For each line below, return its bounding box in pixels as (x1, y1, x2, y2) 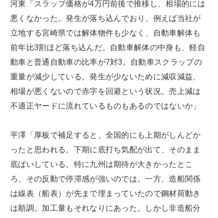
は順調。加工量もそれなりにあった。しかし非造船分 (10, 203, 201, 212)
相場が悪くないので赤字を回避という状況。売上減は (10, 87, 201, 95)
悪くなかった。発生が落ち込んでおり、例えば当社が (10, 14, 201, 22)
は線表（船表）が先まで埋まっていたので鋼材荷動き (10, 189, 201, 198)
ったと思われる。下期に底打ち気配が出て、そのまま (10, 145, 201, 154)
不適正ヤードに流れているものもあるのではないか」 (10, 101, 201, 110)
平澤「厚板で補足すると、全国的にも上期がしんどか (10, 130, 201, 139)
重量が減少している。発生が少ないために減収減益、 (10, 72, 201, 81)
